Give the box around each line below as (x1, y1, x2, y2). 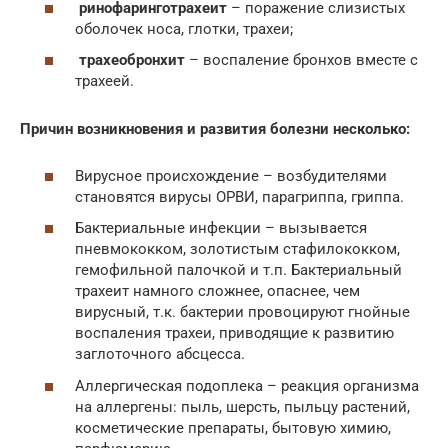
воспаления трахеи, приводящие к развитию (75, 324, 394, 343)
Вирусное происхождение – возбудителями (75, 166, 387, 185)
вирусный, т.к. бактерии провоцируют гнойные (75, 303, 410, 322)
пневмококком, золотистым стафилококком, (75, 240, 400, 259)
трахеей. (75, 72, 134, 91)
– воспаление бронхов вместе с (185, 51, 418, 70)
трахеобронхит (79, 51, 185, 70)
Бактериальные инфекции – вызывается (75, 219, 367, 238)
